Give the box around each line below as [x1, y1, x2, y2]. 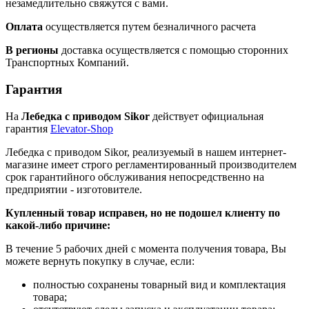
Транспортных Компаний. [6, 57, 129, 69]
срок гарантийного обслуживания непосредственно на [6, 170, 264, 183]
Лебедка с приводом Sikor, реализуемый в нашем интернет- [6, 146, 286, 158]
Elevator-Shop [50, 122, 113, 134]
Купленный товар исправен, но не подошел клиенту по [6, 206, 280, 219]
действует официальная [150, 110, 263, 122]
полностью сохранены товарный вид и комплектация [33, 278, 286, 290]
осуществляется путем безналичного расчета [43, 21, 256, 33]
